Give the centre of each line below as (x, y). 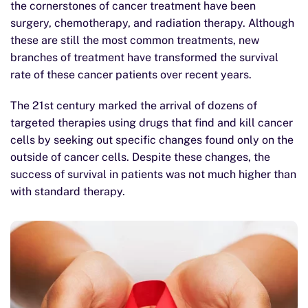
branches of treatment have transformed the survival (144, 57)
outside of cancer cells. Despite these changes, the (140, 157)
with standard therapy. (68, 191)
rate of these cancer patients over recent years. (131, 75)
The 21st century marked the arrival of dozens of (134, 106)
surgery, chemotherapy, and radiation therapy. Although (152, 23)
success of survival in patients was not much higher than (153, 174)
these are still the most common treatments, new (135, 40)
